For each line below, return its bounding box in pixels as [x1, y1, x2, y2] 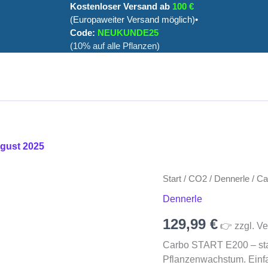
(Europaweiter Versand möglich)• [70, 14, 198, 25]
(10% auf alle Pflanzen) [70, 41, 160, 51]
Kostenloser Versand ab [70, 1, 172, 11]
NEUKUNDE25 [98, 28, 159, 38]
